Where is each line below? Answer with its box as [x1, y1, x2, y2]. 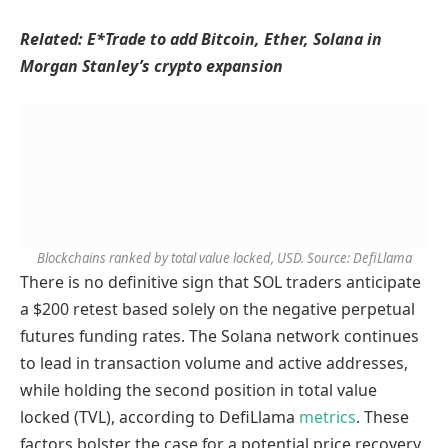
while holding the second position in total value [20, 378, 377, 401]
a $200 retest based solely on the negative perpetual [20, 297, 415, 320]
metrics [299, 405, 356, 428]
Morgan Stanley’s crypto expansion [20, 55, 283, 78]
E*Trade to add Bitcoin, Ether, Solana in [87, 28, 382, 51]
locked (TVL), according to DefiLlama [20, 405, 299, 428]
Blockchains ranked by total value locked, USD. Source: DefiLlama [36, 248, 412, 267]
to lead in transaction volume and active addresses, [20, 351, 408, 374]
